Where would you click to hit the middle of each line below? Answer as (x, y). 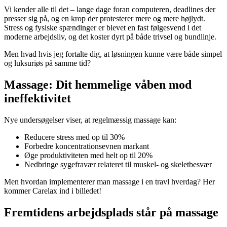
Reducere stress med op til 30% (74, 137)
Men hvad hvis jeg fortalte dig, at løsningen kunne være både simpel (113, 54)
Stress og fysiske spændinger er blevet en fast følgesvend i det (103, 28)
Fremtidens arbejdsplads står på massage (111, 212)
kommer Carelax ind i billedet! (53, 191)
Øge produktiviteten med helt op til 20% (88, 155)
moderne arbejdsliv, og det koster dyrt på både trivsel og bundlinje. (110, 37)
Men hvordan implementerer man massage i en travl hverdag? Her (109, 181)
